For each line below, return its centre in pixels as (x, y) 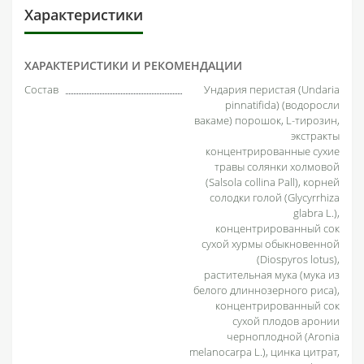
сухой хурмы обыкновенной (271, 243)
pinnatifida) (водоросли (282, 104)
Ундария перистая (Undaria (272, 89)
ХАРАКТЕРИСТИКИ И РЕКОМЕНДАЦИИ (133, 65)
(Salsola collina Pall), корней (273, 182)
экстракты (315, 135)
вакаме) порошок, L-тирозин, (267, 120)
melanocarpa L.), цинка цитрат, (264, 351)
